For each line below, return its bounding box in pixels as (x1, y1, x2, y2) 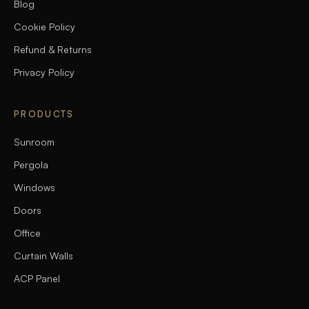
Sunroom (14, 136, 54, 148)
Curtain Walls (14, 250, 73, 261)
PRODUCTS (14, 108, 74, 119)
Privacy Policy (14, 66, 74, 78)
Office (14, 227, 41, 239)
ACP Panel (14, 272, 60, 284)
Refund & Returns (14, 43, 92, 55)
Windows (14, 181, 55, 193)
